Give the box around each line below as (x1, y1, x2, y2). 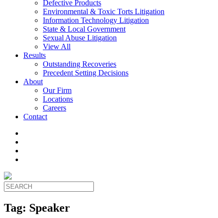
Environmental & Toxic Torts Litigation (43, 7, 164, 16)
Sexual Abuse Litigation (43, 34, 117, 42)
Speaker (29, 201, 70, 214)
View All (43, 42, 71, 51)
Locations (43, 95, 73, 103)
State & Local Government (43, 25, 126, 33)
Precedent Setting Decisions (43, 69, 128, 77)
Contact (23, 112, 47, 121)
